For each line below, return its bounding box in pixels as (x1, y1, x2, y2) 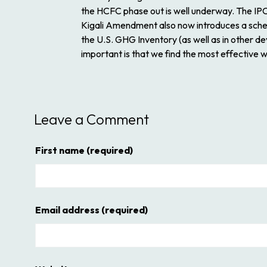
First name (35, 144, 85, 157)
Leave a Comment (34, 110, 149, 129)
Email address (35, 204, 100, 216)
